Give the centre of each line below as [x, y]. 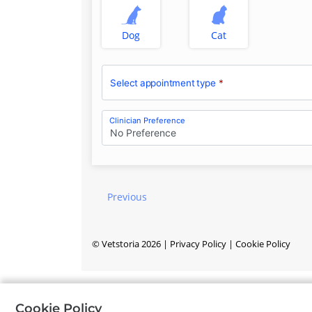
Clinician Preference [147, 120]
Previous [127, 196]
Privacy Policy [198, 244]
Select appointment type [163, 83]
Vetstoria [120, 244]
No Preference [143, 133]
